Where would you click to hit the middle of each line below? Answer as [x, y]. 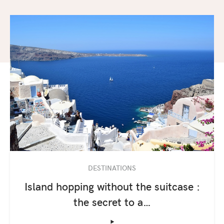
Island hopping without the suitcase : [112, 186]
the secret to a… [112, 202]
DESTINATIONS [112, 168]
